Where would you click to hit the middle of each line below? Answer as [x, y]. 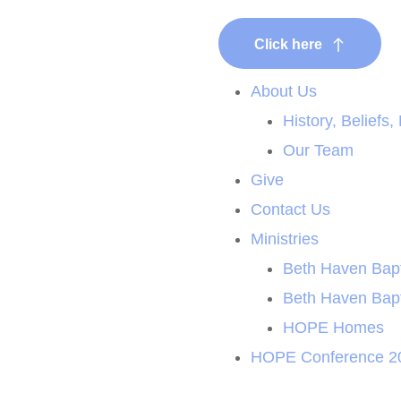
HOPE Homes [333, 328]
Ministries [285, 239]
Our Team [318, 150]
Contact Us [290, 209]
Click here [288, 44]
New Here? [291, 62]
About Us [284, 91]
